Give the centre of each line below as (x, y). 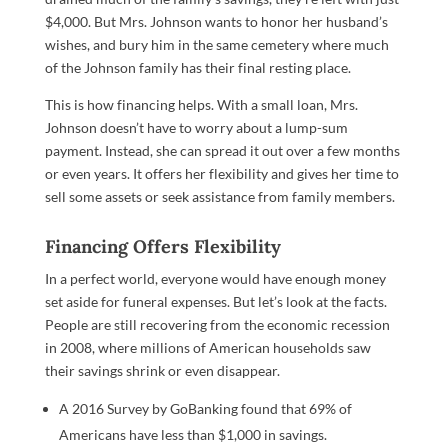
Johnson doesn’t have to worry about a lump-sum (196, 127)
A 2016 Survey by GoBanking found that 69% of (205, 408)
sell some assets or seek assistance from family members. (219, 196)
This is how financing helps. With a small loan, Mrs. (201, 104)
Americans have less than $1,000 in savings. (192, 434)
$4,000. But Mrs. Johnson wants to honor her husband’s (216, 21)
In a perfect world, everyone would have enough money (215, 278)
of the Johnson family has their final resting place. (197, 67)
